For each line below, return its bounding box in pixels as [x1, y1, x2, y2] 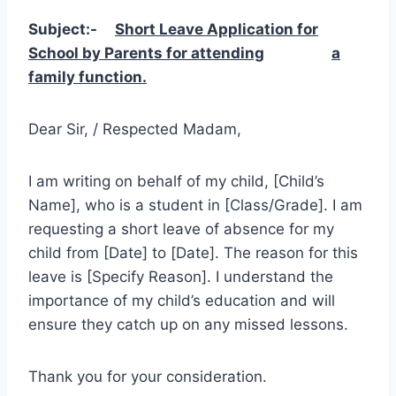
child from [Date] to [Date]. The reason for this [28, 243, 358, 262]
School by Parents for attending [28, 43, 264, 62]
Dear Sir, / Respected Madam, [28, 119, 241, 138]
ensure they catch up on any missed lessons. [28, 315, 348, 333]
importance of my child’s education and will [28, 291, 335, 309]
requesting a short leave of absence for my [28, 219, 334, 238]
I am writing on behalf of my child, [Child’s [28, 171, 324, 190]
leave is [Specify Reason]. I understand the [28, 267, 333, 286]
